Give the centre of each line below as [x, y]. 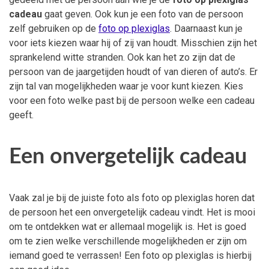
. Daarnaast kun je [206, 29]
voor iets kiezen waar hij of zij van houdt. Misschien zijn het [133, 43]
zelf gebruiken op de [54, 29]
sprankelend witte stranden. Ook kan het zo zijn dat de [122, 58]
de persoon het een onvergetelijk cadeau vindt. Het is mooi [132, 212]
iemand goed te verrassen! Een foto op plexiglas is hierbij [130, 255]
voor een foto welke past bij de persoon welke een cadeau [132, 101]
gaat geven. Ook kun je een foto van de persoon [143, 14]
